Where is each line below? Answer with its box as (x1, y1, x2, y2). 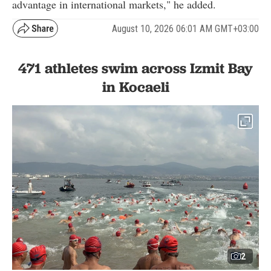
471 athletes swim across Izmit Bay (18, 59, 253, 77)
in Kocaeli (102, 78, 169, 96)
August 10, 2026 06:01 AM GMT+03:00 (112, 22, 259, 34)
